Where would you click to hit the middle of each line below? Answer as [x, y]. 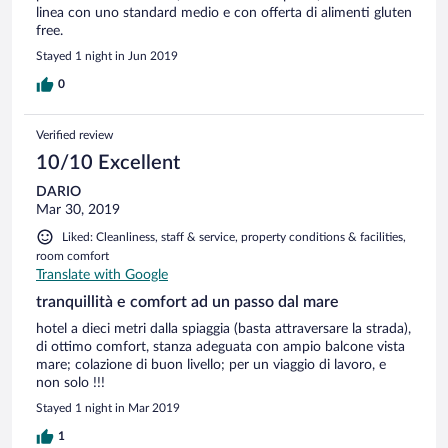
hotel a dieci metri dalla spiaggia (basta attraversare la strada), [223, 328]
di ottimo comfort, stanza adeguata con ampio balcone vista [220, 346]
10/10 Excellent [108, 162]
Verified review [74, 134]
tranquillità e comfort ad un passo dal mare [187, 301]
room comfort [72, 255]
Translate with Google [102, 274]
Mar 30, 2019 [78, 209]
